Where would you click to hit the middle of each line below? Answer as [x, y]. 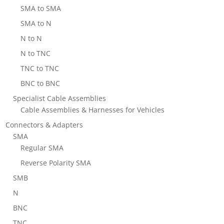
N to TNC [36, 53]
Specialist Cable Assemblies [60, 98]
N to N [31, 38]
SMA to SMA [41, 8]
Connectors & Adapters [44, 124]
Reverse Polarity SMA [56, 162]
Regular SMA [42, 147]
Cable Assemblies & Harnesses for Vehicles [93, 109]
